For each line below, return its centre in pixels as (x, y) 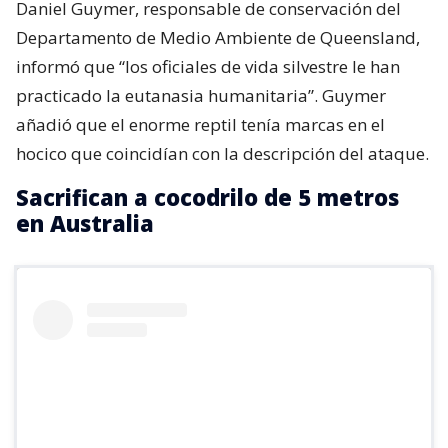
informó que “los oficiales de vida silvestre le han (208, 66)
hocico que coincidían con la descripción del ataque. (222, 153)
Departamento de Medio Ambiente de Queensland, (218, 37)
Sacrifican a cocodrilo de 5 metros (207, 196)
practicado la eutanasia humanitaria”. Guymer (201, 95)
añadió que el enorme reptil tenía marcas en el (200, 124)
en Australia (85, 222)
